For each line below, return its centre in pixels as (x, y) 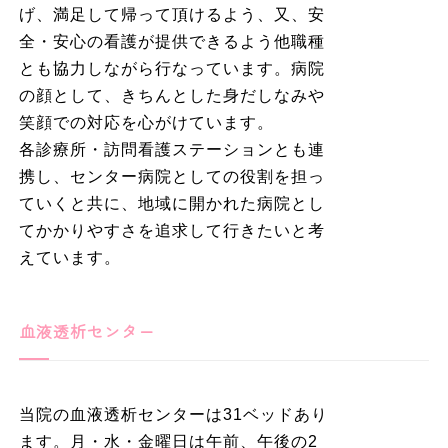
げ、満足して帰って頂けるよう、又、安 (171, 14)
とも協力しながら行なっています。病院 (171, 68)
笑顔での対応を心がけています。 (148, 122)
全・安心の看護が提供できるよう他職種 (171, 41)
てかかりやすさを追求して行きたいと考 (171, 230)
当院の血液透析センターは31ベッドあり (173, 414)
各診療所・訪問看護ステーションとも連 (171, 149)
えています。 (69, 257)
